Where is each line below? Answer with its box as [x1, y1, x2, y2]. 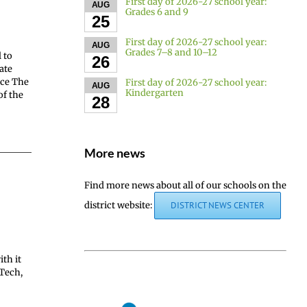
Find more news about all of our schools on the [84, 179, 286, 191]
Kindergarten [125, 86, 184, 99]
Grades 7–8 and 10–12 [125, 46, 218, 58]
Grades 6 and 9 [125, 5, 189, 18]
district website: [84, 199, 154, 211]
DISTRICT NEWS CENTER [170, 199, 265, 211]
